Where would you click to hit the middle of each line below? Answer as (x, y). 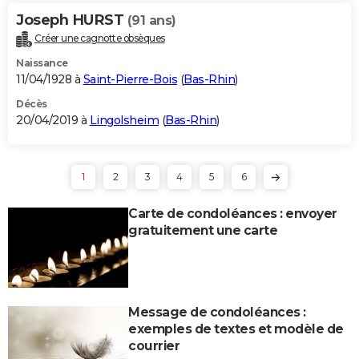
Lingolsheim (124, 120)
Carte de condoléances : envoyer (233, 213)
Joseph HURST (72, 20)
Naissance (42, 63)
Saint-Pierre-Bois (130, 79)
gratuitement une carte (203, 230)
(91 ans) (151, 20)
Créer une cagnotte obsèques (100, 38)
